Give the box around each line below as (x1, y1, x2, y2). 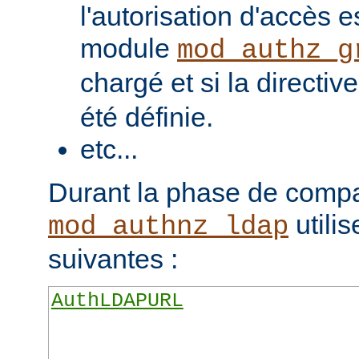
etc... (80, 134, 138, 164)
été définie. (80, 102, 213, 132)
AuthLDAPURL (50, 289, 184, 313)
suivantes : (48, 244, 178, 274)
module (80, 33, 177, 63)
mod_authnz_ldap (48, 212, 288, 242)
